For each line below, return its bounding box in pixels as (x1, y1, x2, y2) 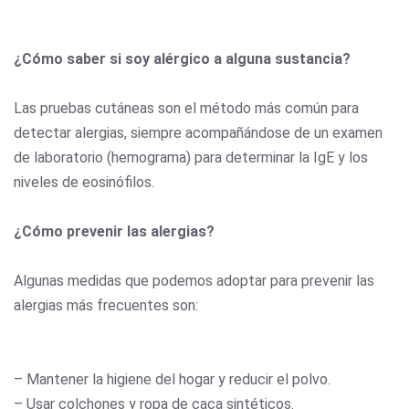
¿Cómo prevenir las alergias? (14, 222, 215, 240)
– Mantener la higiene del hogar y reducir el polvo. (14, 370, 330, 388)
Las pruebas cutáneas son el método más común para (14, 99, 359, 117)
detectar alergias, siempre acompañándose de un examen (14, 123, 383, 142)
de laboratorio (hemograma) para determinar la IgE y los (14, 148, 368, 166)
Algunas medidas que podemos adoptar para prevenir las (14, 271, 374, 289)
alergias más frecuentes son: (14, 296, 198, 314)
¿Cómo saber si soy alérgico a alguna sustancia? (14, 49, 351, 68)
